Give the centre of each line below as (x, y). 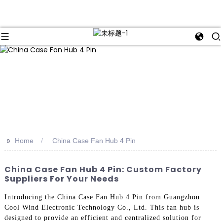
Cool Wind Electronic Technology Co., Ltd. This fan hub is (102, 207)
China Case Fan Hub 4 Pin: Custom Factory (103, 170)
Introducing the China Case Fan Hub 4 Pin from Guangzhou (102, 197)
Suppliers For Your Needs (61, 179)
